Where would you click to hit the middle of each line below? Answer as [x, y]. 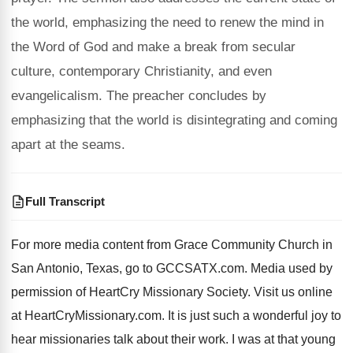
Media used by [292, 268]
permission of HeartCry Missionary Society [129, 292]
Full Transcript [65, 201]
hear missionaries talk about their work [118, 339]
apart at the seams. [68, 145]
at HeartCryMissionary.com [86, 316]
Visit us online [293, 292]
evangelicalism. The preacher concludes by [139, 96]
